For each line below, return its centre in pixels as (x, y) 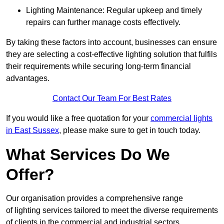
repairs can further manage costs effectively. (103, 22)
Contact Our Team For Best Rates (112, 98)
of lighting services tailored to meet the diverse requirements (112, 210)
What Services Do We (88, 155)
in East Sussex (32, 130)
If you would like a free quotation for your (78, 118)
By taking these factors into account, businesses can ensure (111, 42)
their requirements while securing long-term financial (98, 66)
